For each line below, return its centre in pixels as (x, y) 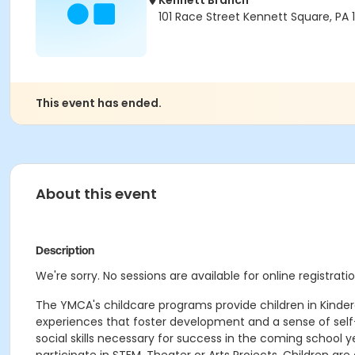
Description (65, 250)
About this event (96, 194)
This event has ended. (99, 103)
